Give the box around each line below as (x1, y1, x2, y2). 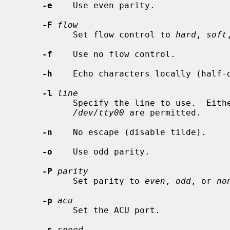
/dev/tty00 (73, 107, 124, 118)
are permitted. (124, 107, 201, 118)
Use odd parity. (52, 146, 150, 157)
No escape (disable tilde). (52, 127, 206, 137)
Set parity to (73, 176, 145, 186)
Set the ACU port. (16, 205, 73, 215)
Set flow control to (73, 29, 176, 40)
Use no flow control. (52, 49, 176, 59)
